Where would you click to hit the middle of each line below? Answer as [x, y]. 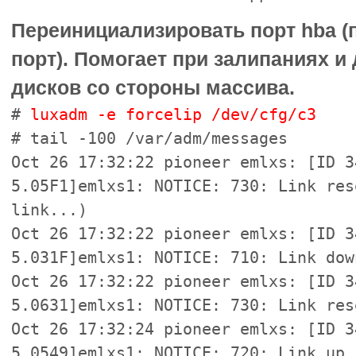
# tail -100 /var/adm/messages [150, 139]
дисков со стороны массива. [153, 88]
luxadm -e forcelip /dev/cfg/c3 [174, 115]
